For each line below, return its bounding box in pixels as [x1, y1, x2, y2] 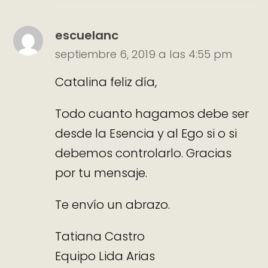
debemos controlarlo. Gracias [55, 145, 232, 162]
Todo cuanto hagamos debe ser [55, 105, 249, 123]
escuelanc [55, 26, 119, 44]
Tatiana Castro [55, 228, 145, 245]
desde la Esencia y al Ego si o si [55, 125, 237, 142]
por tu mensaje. [55, 165, 148, 182]
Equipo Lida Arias [55, 248, 156, 265]
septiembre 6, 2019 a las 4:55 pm [55, 46, 233, 62]
